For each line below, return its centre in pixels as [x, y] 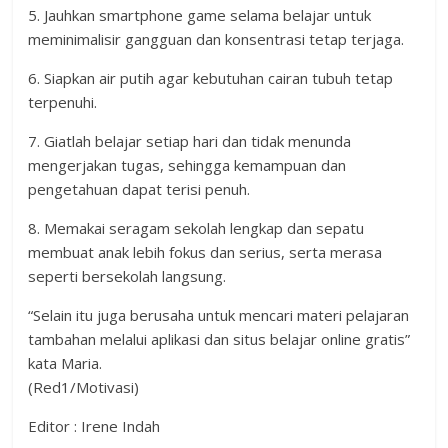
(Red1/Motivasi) [84, 387]
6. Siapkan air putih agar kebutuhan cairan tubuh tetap [211, 78]
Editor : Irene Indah [94, 426]
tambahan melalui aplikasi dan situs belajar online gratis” [219, 339]
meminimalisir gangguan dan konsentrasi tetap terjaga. [216, 39]
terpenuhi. [63, 102]
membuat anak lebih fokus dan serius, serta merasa [205, 252]
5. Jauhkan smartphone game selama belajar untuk [200, 15]
